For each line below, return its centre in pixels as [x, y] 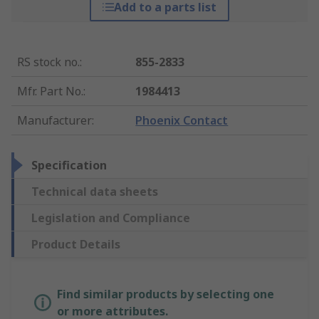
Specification [69, 166]
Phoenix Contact [182, 121]
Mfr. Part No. [50, 91]
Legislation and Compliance [111, 218]
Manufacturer [54, 121]
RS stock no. [48, 62]
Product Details [76, 245]
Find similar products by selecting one [166, 294]
